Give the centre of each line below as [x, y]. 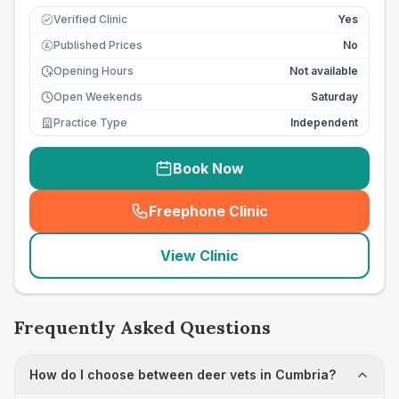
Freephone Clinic [208, 211]
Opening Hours [94, 71]
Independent [324, 122]
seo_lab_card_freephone [292, 220]
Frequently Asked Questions [142, 327]
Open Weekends [98, 97]
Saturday [334, 97]
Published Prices [98, 45]
